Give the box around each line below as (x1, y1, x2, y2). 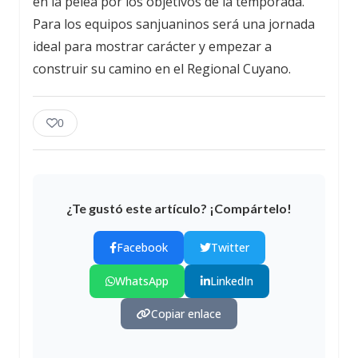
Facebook (116, 240, 168, 255)
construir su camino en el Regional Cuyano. (33, 60, 291, 78)
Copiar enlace (151, 306, 221, 321)
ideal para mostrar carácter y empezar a (33, 38, 272, 55)
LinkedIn (209, 273, 253, 288)
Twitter (210, 240, 249, 255)
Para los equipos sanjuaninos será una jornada (33, 15, 315, 33)
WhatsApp (114, 273, 169, 288)
